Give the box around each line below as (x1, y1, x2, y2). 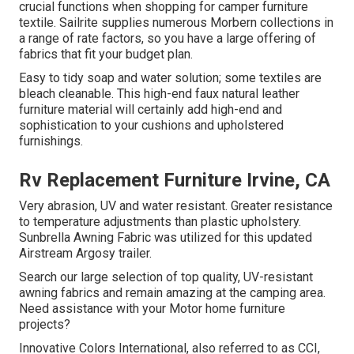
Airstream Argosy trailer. (19, 246, 152, 262)
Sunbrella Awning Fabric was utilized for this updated (19, 230, 312, 246)
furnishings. (19, 134, 83, 149)
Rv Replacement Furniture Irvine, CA (19, 169, 330, 192)
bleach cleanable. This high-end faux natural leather (19, 86, 299, 102)
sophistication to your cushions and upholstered (19, 118, 284, 134)
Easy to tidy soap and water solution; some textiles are (19, 70, 322, 86)
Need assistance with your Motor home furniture (19, 301, 285, 317)
